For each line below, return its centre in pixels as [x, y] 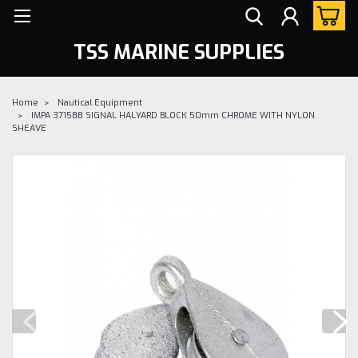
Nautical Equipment [100, 102]
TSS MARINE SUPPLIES [179, 52]
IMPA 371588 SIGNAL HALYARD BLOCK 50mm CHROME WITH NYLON [173, 115]
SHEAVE [29, 128]
